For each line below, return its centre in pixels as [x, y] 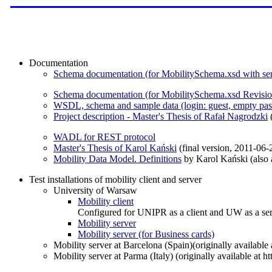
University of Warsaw [95, 190]
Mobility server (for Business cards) [146, 234]
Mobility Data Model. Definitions [117, 158]
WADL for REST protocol [104, 137]
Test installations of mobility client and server [115, 179]
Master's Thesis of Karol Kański [115, 148]
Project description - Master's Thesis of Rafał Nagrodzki [161, 116]
